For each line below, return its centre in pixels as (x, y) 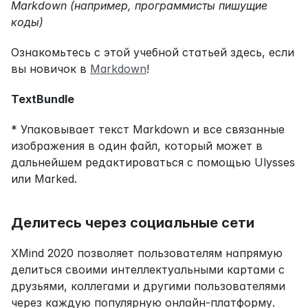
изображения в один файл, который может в (137, 145)
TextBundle (43, 99)
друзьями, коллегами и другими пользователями (148, 286)
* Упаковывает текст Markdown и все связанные (148, 129)
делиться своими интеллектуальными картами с (148, 269)
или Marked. (44, 178)
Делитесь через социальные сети (133, 222)
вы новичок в (51, 68)
